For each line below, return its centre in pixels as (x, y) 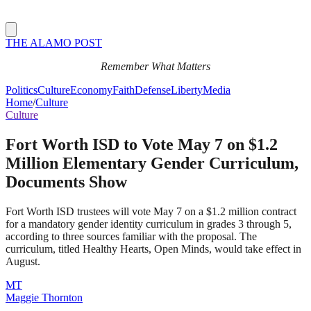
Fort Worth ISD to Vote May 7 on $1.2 (142, 144)
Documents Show (66, 182)
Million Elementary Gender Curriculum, (152, 163)
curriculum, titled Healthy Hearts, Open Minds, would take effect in (153, 249)
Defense (153, 90)
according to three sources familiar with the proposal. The (131, 236)
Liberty (187, 90)
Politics (22, 90)
